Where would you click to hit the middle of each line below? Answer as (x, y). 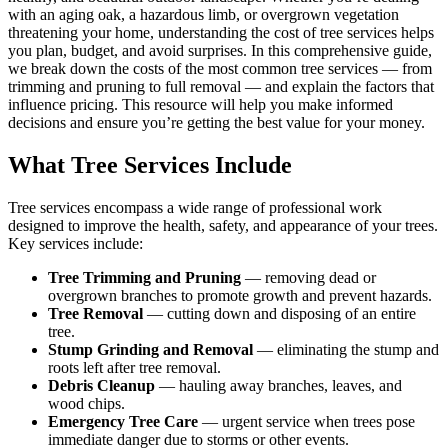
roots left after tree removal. (134, 367)
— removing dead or (308, 277)
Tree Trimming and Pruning (144, 277)
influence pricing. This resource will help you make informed (200, 105)
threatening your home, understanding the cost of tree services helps (221, 33)
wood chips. (86, 403)
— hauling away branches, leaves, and (278, 385)
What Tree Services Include (150, 165)
